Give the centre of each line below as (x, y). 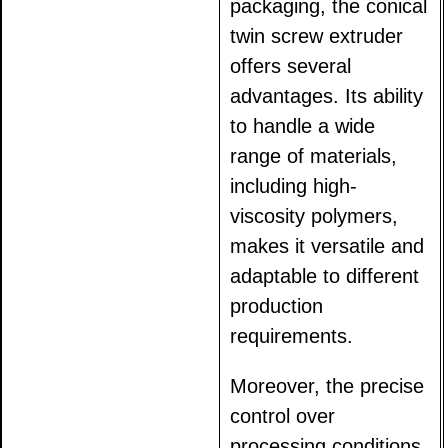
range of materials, (314, 156)
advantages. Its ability (327, 96)
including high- (294, 186)
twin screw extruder (317, 36)
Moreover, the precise (327, 386)
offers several (291, 66)
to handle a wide (303, 126)
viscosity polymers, (314, 216)
